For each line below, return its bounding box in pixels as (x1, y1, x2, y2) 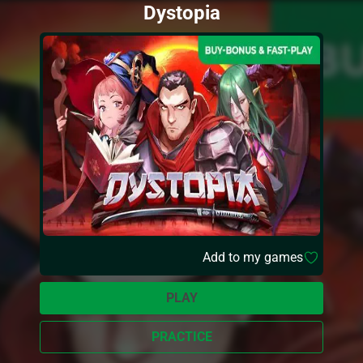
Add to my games (203, 249, 303, 265)
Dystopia (143, 2, 220, 24)
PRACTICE (151, 329, 212, 344)
